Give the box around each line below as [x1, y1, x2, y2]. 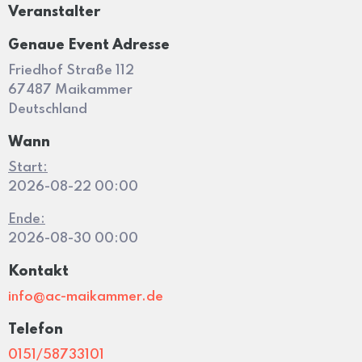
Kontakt [8, 263, 69, 279]
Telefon [8, 322, 63, 337]
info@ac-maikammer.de [8, 289, 163, 304]
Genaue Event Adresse [8, 37, 170, 53]
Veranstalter [8, 4, 100, 19]
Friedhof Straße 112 [8, 63, 134, 78]
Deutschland [8, 102, 87, 116]
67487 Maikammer [8, 82, 133, 97]
